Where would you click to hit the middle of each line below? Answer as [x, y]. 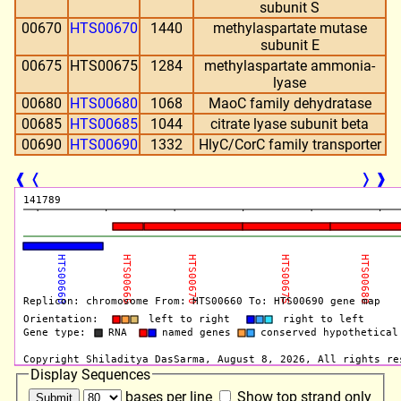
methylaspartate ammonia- [290, 65]
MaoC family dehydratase [290, 103]
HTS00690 [104, 144]
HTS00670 [104, 28]
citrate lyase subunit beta [290, 124]
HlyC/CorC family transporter [290, 144]
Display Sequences [90, 374]
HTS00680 [104, 103]
